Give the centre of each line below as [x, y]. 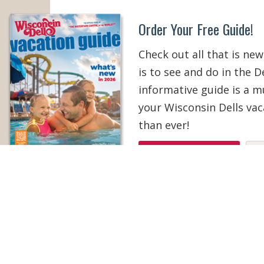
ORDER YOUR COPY [189, 154]
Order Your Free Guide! [196, 29]
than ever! [164, 125]
